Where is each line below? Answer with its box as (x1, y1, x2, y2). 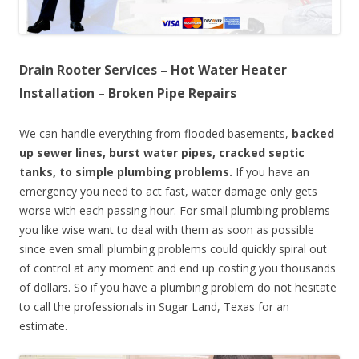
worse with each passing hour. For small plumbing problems (19, 203, 330, 219)
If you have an (232, 164, 309, 180)
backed (288, 126, 334, 142)
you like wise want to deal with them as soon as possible (19, 222, 314, 238)
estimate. (19, 318, 67, 334)
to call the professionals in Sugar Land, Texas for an (19, 299, 289, 315)
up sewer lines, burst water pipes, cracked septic (19, 145, 305, 161)
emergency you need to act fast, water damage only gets (19, 184, 317, 200)
